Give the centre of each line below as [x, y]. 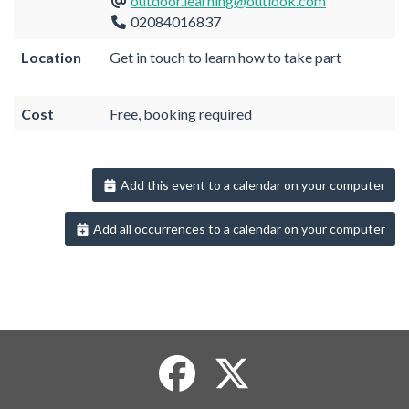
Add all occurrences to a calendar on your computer [238, 229]
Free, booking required [181, 113]
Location [51, 57]
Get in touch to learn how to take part [225, 57]
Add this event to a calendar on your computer [252, 184]
